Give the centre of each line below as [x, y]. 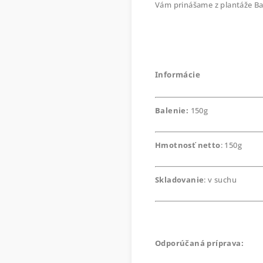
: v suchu [220, 179]
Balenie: [172, 110]
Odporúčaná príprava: [199, 243]
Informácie [178, 74]
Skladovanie [180, 179]
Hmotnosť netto [188, 145]
